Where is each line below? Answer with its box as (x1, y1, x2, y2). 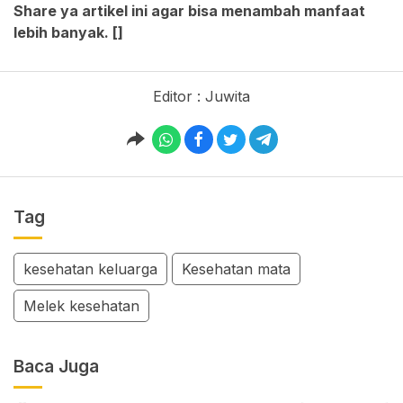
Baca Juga (13, 355, 99, 377)
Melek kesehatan (23, 297, 139, 316)
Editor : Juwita (153, 87, 250, 106)
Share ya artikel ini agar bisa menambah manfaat (13, 2, 365, 21)
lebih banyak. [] (13, 23, 123, 42)
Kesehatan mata (182, 260, 291, 279)
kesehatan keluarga (23, 260, 157, 279)
